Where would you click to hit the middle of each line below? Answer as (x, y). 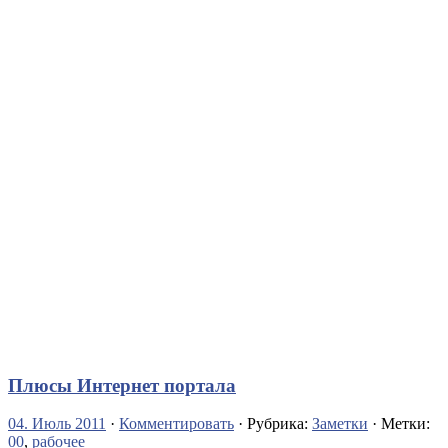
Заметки (340, 424)
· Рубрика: (273, 424)
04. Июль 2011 (57, 424)
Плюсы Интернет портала (122, 385)
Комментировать (176, 424)
